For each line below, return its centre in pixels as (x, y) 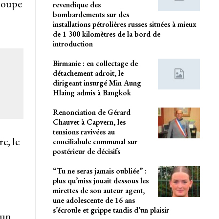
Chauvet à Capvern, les (89, 122)
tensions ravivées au (84, 131)
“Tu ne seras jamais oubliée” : (99, 171)
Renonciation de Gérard (91, 112)
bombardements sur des (91, 14)
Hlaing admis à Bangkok (92, 92)
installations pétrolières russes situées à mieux (124, 24)
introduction (73, 44)
